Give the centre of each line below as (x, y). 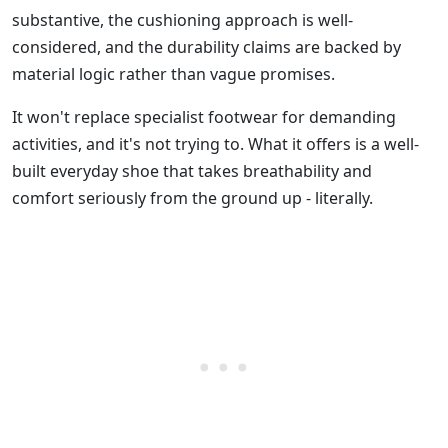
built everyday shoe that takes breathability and (192, 171)
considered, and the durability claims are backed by (206, 47)
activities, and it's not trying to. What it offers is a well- (215, 144)
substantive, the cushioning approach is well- (182, 20)
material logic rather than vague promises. (173, 74)
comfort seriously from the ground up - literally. (192, 198)
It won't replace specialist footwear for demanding (204, 117)
